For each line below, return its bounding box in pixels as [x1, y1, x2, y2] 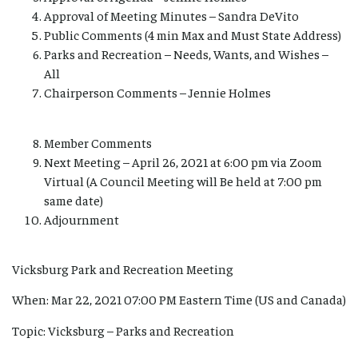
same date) [44, 191, 103, 208]
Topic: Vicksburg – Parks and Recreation [12, 321, 234, 338]
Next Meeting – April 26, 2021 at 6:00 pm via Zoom [44, 153, 322, 169]
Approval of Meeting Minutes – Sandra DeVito [44, 7, 299, 24]
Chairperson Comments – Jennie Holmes [44, 84, 271, 101]
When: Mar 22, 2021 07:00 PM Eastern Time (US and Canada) [12, 291, 346, 308]
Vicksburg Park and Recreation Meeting [12, 261, 233, 277]
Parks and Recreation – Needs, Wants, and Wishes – [44, 46, 328, 62]
